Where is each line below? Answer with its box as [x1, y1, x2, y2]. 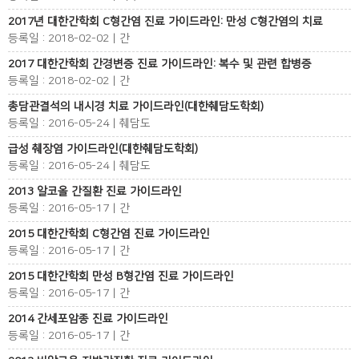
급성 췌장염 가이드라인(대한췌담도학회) [8, 143, 198, 155]
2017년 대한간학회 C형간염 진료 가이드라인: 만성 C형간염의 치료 [8, 15, 323, 28]
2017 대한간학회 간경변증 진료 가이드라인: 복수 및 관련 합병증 [8, 58, 312, 71]
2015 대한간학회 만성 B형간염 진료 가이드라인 [8, 270, 234, 283]
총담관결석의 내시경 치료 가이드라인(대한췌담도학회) [8, 100, 264, 113]
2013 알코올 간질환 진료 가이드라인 [8, 185, 182, 198]
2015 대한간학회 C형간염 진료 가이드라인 [8, 228, 210, 240]
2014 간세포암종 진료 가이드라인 [8, 313, 168, 325]
